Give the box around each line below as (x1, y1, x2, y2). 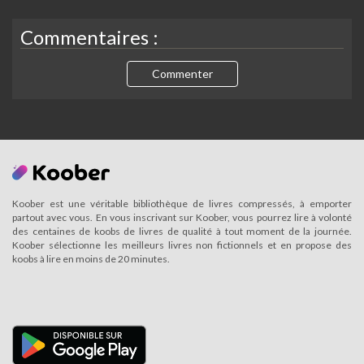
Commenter (151, 67, 213, 80)
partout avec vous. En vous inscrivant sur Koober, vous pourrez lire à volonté (12, 211, 352, 224)
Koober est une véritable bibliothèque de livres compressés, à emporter (12, 197, 352, 210)
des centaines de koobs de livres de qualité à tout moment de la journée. (12, 225, 352, 238)
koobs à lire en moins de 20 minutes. (12, 253, 170, 266)
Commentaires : (20, 25, 158, 49)
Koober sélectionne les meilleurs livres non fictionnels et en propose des (12, 239, 352, 252)
